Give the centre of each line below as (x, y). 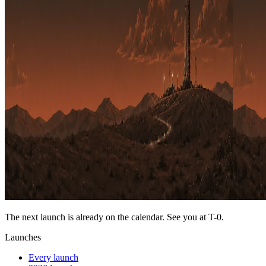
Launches (23, 237)
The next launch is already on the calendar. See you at (105, 217)
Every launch (53, 257)
